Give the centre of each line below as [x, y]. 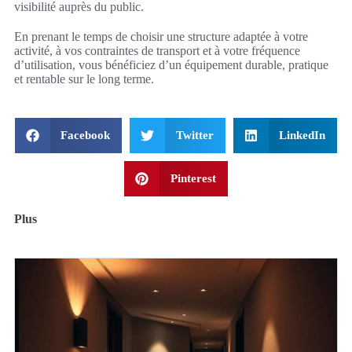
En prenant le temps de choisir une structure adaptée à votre [161, 36]
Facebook [86, 135]
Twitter [194, 135]
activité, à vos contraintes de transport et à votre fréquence [157, 50]
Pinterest [193, 178]
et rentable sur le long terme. [84, 79]
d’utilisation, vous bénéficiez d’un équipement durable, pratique [171, 64]
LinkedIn [302, 135]
